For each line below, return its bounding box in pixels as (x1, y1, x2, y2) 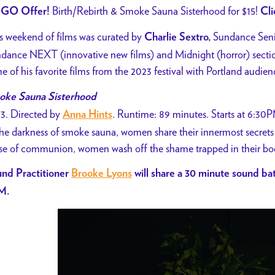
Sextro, (179, 32, 213, 43)
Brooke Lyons (71, 168, 132, 179)
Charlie (144, 32, 177, 43)
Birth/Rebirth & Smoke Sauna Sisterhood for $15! (50, 4, 260, 17)
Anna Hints (63, 109, 112, 120)
